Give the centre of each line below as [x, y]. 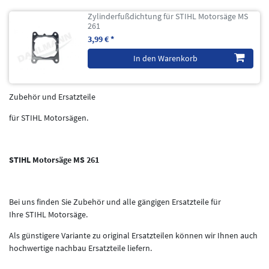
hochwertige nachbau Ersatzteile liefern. [80, 248]
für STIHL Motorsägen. [49, 117]
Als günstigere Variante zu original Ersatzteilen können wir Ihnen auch [133, 235]
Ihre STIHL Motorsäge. [48, 214]
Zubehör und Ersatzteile [52, 96]
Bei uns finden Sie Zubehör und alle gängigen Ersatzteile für [115, 201]
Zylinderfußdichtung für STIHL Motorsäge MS [168, 16]
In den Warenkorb [165, 58]
